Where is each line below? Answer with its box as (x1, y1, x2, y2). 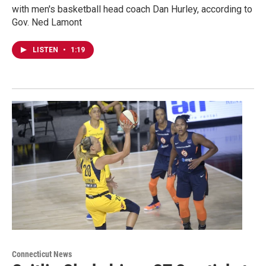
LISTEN (33, 46, 60, 55)
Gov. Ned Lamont (12, 17, 82, 28)
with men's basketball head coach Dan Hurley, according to (12, 4, 252, 15)
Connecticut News (12, 249, 72, 259)
